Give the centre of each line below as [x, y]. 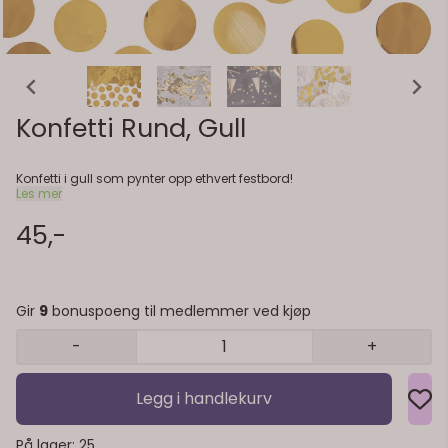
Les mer [39, 193]
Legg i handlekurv [203, 398]
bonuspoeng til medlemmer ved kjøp [179, 310]
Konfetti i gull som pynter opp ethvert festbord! [154, 178]
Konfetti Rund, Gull [131, 127]
